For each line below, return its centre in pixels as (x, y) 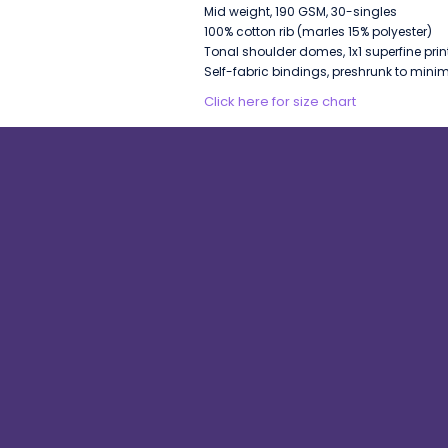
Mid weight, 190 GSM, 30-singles (300, 11)
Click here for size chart (280, 101)
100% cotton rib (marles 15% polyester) (318, 31)
